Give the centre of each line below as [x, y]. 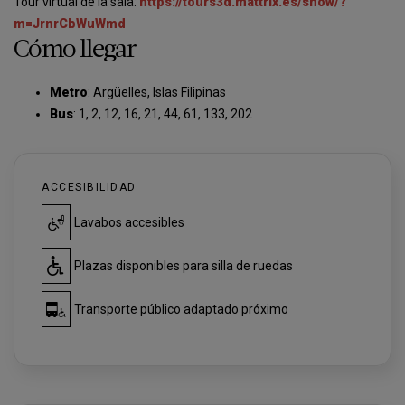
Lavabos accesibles [129, 222]
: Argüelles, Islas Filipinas [157, 92]
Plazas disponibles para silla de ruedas [184, 266]
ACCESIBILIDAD [89, 187]
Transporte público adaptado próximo [181, 309]
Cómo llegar [75, 51]
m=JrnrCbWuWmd [70, 24]
